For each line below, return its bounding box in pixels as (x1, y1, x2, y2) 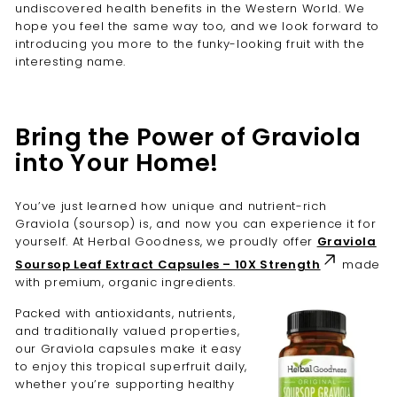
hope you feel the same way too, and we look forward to (15, 18, 380, 35)
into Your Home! (15, 146, 220, 179)
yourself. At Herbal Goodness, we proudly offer (15, 233, 317, 250)
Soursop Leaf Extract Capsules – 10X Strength (15, 256, 321, 273)
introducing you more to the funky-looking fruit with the (15, 35, 365, 52)
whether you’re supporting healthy (15, 376, 235, 393)
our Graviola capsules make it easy (15, 340, 243, 357)
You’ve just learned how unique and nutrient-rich (15, 198, 327, 214)
